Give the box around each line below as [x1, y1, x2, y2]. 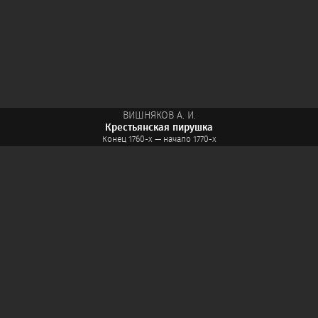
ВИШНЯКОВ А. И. [122, 108, 196, 124]
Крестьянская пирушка [105, 120, 213, 136]
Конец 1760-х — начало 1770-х [102, 133, 216, 146]
